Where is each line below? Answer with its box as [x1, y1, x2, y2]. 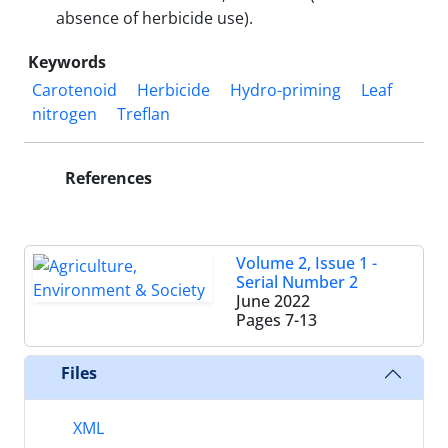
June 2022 [236, 289, 310, 312]
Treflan [117, 102, 170, 125]
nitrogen [32, 102, 97, 125]
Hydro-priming [230, 78, 341, 101]
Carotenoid [32, 78, 117, 101]
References [61, 166, 152, 189]
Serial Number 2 [236, 270, 358, 293]
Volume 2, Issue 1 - [236, 251, 377, 274]
